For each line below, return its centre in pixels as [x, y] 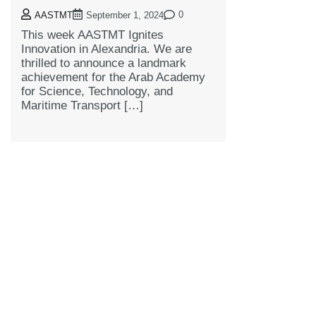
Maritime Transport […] [82, 106]
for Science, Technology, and [97, 92]
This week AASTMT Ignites [92, 35]
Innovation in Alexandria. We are [107, 49]
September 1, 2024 [125, 16]
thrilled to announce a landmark [104, 63]
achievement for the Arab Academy [113, 78]
